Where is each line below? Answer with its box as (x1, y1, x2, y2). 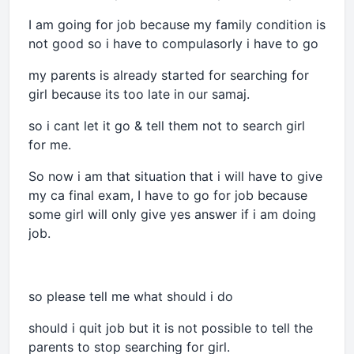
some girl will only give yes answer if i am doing (28, 206, 316, 222)
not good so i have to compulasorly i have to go (28, 36, 322, 51)
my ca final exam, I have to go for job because (28, 187, 307, 203)
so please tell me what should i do (28, 288, 237, 304)
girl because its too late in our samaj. (28, 86, 250, 102)
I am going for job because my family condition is (28, 17, 326, 32)
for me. (28, 137, 71, 153)
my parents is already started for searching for (28, 67, 309, 83)
